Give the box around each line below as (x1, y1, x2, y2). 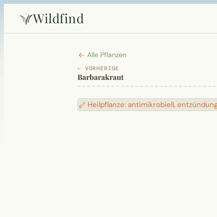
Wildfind (33, 10, 84, 27)
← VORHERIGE (77, 65, 120, 72)
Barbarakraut (77, 72, 124, 82)
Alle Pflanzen (85, 50, 126, 59)
